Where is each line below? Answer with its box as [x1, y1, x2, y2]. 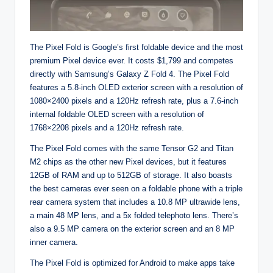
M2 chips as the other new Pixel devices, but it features [30, 157, 227, 166]
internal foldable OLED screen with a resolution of [30, 109, 204, 119]
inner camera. [30, 237, 78, 247]
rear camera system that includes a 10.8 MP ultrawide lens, [30, 197, 240, 207]
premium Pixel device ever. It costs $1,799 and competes [30, 55, 233, 65]
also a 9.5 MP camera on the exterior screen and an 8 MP [30, 224, 235, 233]
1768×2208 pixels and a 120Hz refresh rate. [30, 122, 184, 132]
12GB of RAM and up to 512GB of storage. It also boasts [30, 170, 232, 180]
